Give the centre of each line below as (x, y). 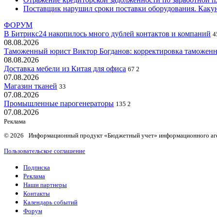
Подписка (37, 168)
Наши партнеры (45, 185)
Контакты (37, 194)
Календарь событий (50, 202)
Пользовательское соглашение (45, 151)
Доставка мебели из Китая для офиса (65, 69)
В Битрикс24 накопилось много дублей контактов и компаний (107, 34)
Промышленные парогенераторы (59, 104)
